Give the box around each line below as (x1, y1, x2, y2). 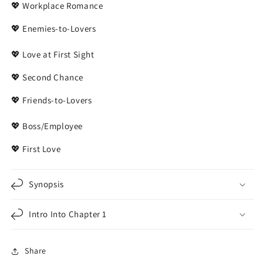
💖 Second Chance (11, 71, 83, 83)
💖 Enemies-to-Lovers (11, 22, 96, 34)
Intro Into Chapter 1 (29, 208, 107, 220)
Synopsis (29, 178, 64, 190)
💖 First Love (11, 143, 61, 154)
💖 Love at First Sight (11, 48, 95, 60)
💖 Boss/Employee (11, 120, 83, 131)
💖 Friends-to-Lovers (11, 94, 92, 106)
